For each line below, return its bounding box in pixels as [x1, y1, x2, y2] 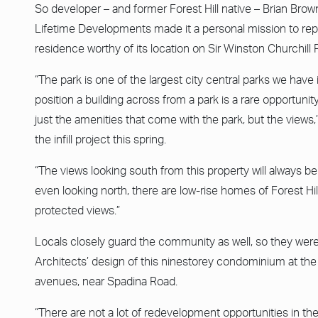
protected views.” [35, 204, 120, 216]
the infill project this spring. [35, 133, 166, 146]
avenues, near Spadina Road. [35, 275, 177, 287]
